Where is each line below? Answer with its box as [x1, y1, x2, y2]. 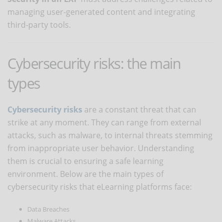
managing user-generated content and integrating [7, 6, 195, 17]
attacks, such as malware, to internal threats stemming [7, 129, 213, 141]
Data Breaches [27, 204, 69, 214]
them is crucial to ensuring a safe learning [7, 155, 164, 166]
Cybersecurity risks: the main [7, 53, 181, 73]
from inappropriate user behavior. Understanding [7, 142, 194, 154]
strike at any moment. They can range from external [7, 116, 201, 128]
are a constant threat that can [82, 104, 196, 115]
